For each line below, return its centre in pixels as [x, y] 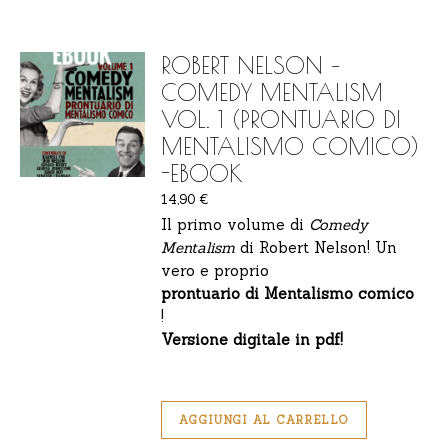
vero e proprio [215, 271]
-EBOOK [201, 173]
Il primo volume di [235, 225]
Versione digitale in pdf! [252, 340]
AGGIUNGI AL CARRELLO [264, 420]
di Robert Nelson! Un [316, 248]
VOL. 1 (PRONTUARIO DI [280, 119]
